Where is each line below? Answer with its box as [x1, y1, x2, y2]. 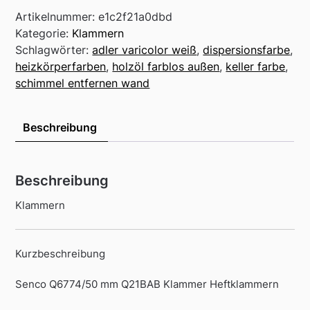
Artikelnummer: [15, 10, 99, 24]
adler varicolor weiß [92, 43, 197, 57]
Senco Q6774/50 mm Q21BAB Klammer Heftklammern [15, 277, 280, 291]
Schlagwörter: [15, 43, 93, 57]
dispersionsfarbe [203, 43, 291, 57]
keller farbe [226, 60, 286, 74]
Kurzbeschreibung [15, 246, 106, 260]
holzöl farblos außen [112, 60, 220, 74]
